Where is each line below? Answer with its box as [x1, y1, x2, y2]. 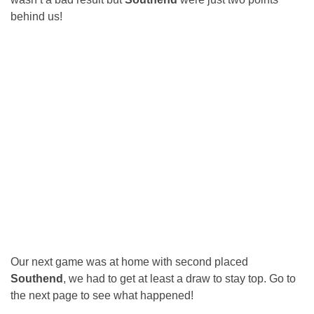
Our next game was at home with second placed [11, 255, 248, 268]
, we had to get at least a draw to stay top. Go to [63, 272, 296, 285]
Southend [11, 272, 63, 285]
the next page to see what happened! [11, 289, 193, 301]
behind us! [11, 11, 62, 23]
